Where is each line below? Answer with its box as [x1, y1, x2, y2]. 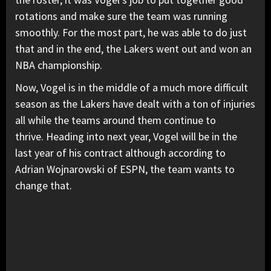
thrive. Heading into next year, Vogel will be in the [15, 129, 237, 144]
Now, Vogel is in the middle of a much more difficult [15, 80, 248, 95]
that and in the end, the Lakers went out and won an [15, 42, 252, 56]
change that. [15, 178, 74, 193]
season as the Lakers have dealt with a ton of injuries [15, 97, 255, 111]
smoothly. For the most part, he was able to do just [15, 25, 247, 40]
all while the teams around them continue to [15, 113, 216, 128]
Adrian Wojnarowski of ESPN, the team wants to [15, 162, 235, 177]
